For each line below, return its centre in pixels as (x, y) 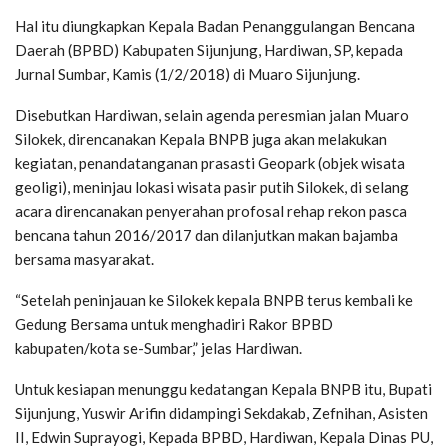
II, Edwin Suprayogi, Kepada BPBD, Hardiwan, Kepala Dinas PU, (224, 436)
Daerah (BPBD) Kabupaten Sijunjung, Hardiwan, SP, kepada (209, 49)
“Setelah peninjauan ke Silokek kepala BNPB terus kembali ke (214, 299)
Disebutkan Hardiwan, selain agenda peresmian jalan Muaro (212, 114)
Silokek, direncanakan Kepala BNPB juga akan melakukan (201, 138)
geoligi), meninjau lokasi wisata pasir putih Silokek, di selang (212, 186)
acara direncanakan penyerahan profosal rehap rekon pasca (211, 210)
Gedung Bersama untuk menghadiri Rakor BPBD (174, 323)
